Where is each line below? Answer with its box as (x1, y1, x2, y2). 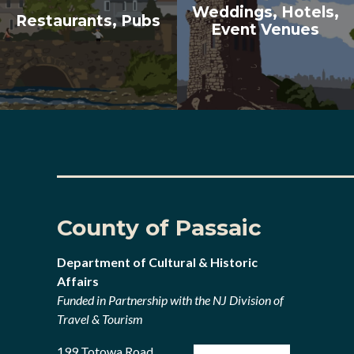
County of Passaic (57, 213, 262, 241)
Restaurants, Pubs (16, 11, 161, 30)
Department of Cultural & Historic (57, 254, 258, 269)
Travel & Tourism (57, 311, 144, 326)
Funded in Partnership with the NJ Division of (57, 292, 284, 307)
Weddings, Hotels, (191, 2, 339, 21)
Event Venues (211, 20, 320, 39)
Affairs (57, 273, 100, 288)
